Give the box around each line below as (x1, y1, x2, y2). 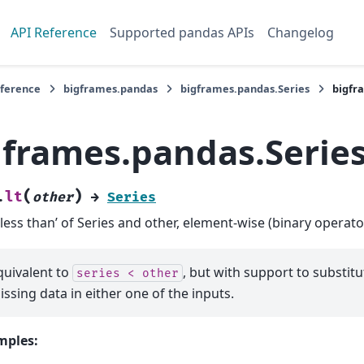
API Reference (11, 24, 97, 41)
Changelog (267, 24, 334, 41)
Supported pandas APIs (110, 24, 254, 41)
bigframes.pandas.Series (180, 81, 310, 96)
